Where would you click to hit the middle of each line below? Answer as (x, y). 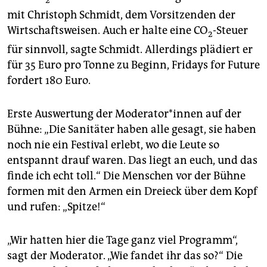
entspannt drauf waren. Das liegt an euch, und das (132, 161)
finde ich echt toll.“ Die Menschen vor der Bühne (126, 176)
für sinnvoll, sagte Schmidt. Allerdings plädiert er (130, 50)
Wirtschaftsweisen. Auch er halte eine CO (108, 31)
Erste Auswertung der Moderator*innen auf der (124, 114)
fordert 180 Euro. (49, 81)
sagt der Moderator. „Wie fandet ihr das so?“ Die (125, 256)
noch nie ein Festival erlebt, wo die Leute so (113, 145)
